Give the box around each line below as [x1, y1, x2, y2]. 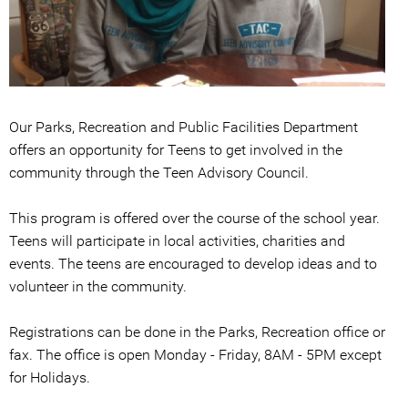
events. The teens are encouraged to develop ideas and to [9, 255, 377, 273]
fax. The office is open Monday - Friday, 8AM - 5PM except [9, 346, 382, 364]
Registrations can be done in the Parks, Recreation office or [9, 323, 385, 342]
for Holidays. [9, 369, 90, 387]
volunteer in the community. [9, 278, 187, 296]
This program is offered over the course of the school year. [9, 209, 380, 228]
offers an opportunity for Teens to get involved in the [9, 141, 342, 159]
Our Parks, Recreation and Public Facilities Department [9, 118, 358, 137]
